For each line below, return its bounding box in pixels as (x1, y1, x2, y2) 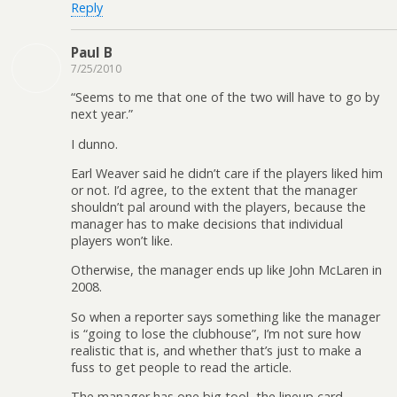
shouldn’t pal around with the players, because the (71, 198, 366, 215)
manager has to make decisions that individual (71, 214, 343, 232)
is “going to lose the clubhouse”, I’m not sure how (71, 324, 361, 342)
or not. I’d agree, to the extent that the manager (71, 181, 357, 198)
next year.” (71, 105, 133, 123)
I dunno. (71, 135, 118, 152)
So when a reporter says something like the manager (71, 307, 380, 325)
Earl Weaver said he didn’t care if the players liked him (71, 164, 383, 182)
